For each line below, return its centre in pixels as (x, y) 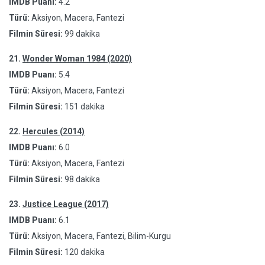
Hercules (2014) (54, 131)
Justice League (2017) (66, 204)
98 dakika (82, 179)
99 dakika (82, 34)
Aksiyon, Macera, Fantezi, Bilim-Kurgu (100, 236)
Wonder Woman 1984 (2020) (77, 59)
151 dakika (85, 106)
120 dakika (85, 252)
